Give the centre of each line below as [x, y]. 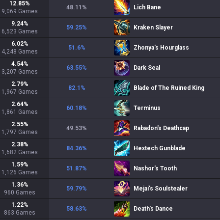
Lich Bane [147, 7]
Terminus [147, 108]
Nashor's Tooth [155, 168]
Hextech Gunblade [160, 148]
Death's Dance [153, 209]
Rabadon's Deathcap [161, 128]
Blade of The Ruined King [169, 88]
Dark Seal [147, 68]
